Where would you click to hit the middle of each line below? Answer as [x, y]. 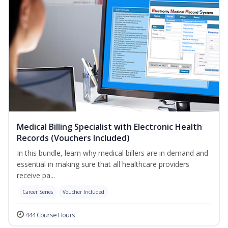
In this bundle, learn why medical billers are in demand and [112, 153]
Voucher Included [83, 192]
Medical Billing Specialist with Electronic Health [109, 127]
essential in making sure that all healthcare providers [103, 164]
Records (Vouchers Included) [73, 138]
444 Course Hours [50, 215]
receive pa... [36, 176]
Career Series [38, 192]
